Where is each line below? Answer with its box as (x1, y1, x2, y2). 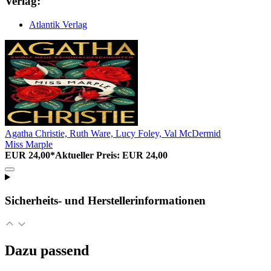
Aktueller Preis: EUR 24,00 (55, 150, 168, 161)
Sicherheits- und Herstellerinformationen (5, 194, 206, 207)
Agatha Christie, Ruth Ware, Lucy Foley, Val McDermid (5, 128, 221, 139)
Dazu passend (5, 243, 89, 259)
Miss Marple (5, 139, 53, 150)
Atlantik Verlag (29, 19, 87, 30)
